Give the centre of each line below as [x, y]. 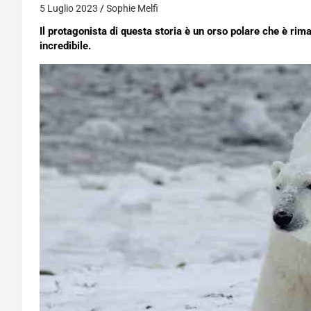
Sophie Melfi [132, 8]
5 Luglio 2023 [69, 8]
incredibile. [65, 46]
